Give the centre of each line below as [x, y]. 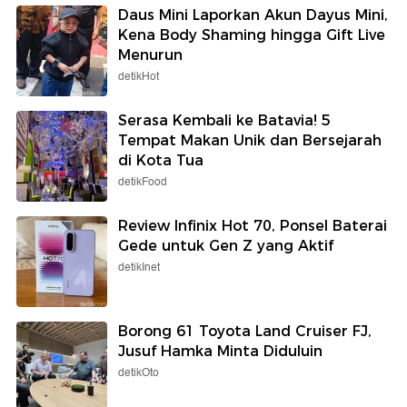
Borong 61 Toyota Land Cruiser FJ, [245, 332]
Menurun [150, 55]
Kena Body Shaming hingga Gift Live [252, 35]
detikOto [139, 373]
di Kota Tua [161, 161]
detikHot [139, 77]
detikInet [139, 268]
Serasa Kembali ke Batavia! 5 [224, 121]
